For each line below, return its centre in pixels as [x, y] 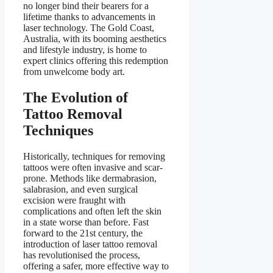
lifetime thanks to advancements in [89, 17]
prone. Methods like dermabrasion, [90, 178]
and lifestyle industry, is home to [85, 50]
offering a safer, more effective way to [96, 266]
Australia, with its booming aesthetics [95, 39]
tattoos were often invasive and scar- [93, 167]
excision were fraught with [74, 200]
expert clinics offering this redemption [96, 61]
